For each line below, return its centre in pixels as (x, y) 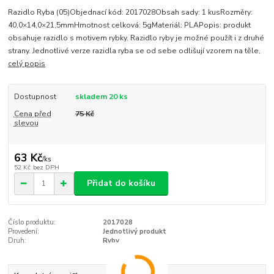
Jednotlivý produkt (134, 232)
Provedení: (24, 232)
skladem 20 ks (101, 97)
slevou (26, 123)
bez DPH (46, 167)
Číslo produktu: (32, 223)
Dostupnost (35, 97)
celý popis (27, 64)
